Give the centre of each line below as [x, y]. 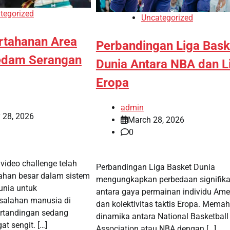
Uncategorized [167, 17]
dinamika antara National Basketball [162, 217]
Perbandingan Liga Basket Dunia [155, 167]
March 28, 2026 [156, 120]
